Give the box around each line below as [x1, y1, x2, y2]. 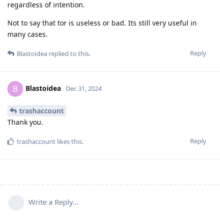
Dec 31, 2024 [66, 84, 102, 93]
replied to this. [47, 49, 90, 58]
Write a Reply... [28, 196, 79, 207]
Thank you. [7, 117, 43, 127]
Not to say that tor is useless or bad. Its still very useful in [7, 18, 197, 28]
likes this [55, 137, 82, 146]
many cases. [7, 29, 48, 39]
